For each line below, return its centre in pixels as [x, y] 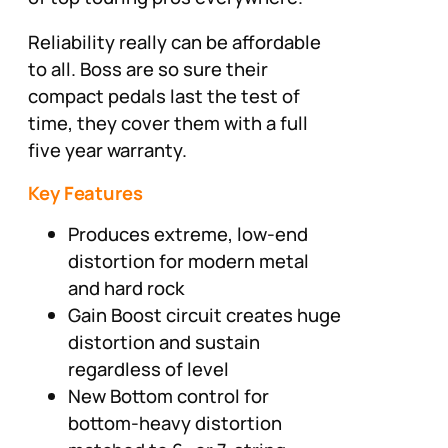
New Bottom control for [168, 396]
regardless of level [148, 369]
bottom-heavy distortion [175, 423]
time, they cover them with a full [168, 123]
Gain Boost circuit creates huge [204, 315]
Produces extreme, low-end [188, 234]
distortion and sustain [164, 342]
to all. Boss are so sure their [148, 69]
